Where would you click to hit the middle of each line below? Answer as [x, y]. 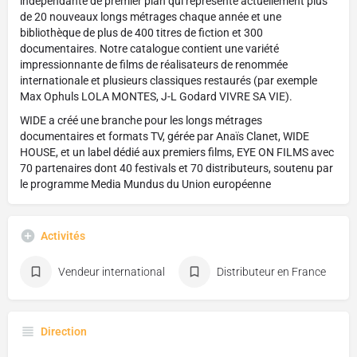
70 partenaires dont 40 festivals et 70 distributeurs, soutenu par [177, 169]
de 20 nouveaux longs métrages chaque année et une [151, 17]
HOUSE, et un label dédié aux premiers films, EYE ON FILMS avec [177, 153]
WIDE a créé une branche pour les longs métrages [141, 121]
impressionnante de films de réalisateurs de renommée [154, 65]
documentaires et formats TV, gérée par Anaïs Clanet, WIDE [165, 137]
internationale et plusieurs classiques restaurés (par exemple [169, 81]
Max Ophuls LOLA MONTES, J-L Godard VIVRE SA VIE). [156, 97]
